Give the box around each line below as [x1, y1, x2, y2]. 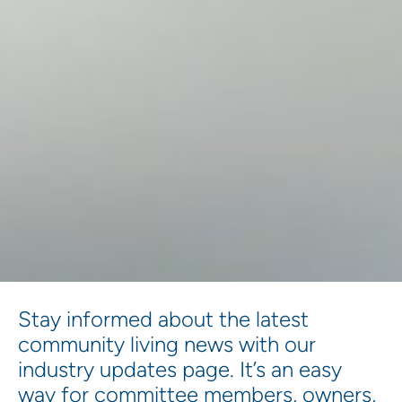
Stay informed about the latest [18, 305, 309, 332]
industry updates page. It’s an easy [18, 355, 342, 382]
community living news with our [18, 330, 316, 357]
